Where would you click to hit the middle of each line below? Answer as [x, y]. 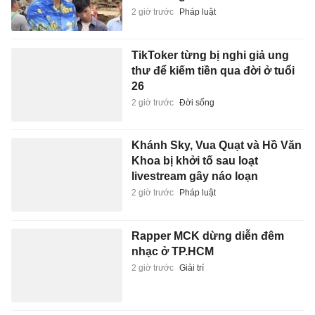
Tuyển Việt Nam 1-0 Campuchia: [216, 253]
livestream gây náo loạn [194, 103]
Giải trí [191, 194]
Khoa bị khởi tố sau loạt [194, 88]
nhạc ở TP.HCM [172, 178]
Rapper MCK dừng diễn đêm [207, 162]
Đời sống [197, 29]
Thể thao [196, 285]
